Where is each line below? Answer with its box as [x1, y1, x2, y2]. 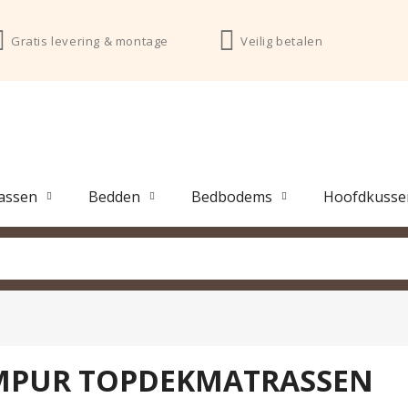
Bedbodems [191, 187, 272, 207]
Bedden [88, 187, 140, 207]
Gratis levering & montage [11, 32, 168, 49]
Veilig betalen [240, 32, 323, 49]
